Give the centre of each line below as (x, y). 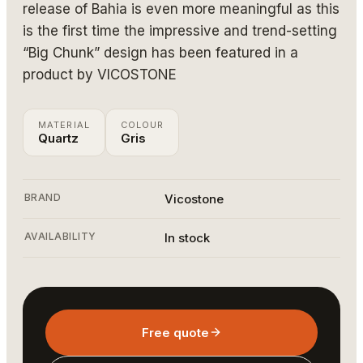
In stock (188, 237)
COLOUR (142, 124)
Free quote (175, 332)
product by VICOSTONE (100, 74)
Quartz (58, 138)
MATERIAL (64, 124)
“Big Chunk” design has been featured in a (160, 52)
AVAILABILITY (60, 236)
